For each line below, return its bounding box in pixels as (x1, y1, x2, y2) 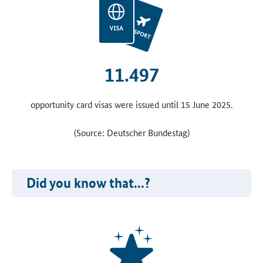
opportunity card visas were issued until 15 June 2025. (31, 98, 232, 110)
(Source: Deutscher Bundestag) (73, 126, 190, 139)
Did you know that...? (26, 174, 150, 191)
